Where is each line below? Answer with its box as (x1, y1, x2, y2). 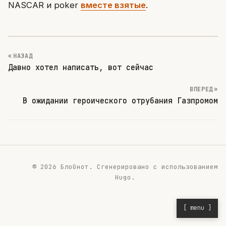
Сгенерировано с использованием (97, 162, 218, 171)
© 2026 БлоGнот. (32, 162, 97, 171)
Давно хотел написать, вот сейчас (8, 62, 153, 73)
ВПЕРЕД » (190, 85, 218, 93)
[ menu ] (183, 204, 212, 212)
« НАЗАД (8, 51, 33, 60)
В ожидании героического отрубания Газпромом (23, 95, 218, 106)
